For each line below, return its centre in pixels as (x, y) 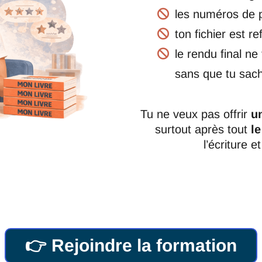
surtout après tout (203, 130)
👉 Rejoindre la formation (131, 246)
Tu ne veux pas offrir (196, 114)
